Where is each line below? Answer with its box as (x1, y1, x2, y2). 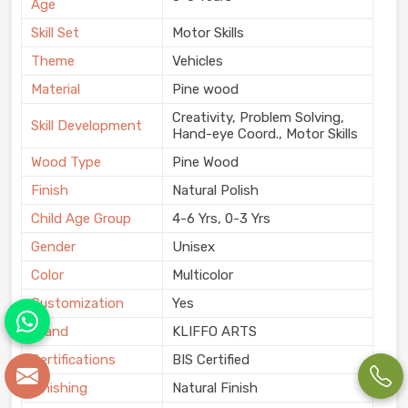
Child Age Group (31, 209, 131, 227)
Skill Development (31, 117, 142, 134)
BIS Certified (172, 351, 250, 368)
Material (31, 80, 80, 97)
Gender (31, 238, 76, 255)
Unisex (172, 238, 215, 255)
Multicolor (172, 266, 233, 283)
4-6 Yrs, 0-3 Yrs (172, 209, 270, 227)
